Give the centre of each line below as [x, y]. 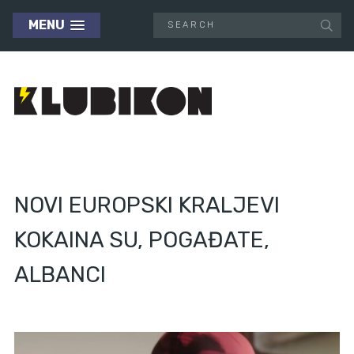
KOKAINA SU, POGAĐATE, [142, 240]
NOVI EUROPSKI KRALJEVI [147, 205]
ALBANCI [60, 275]
